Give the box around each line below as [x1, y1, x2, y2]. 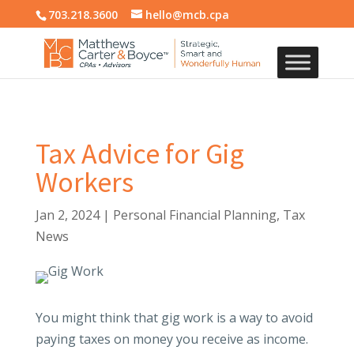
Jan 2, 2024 [35, 206, 100, 224]
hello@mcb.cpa [145, 6, 229, 22]
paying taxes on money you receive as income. [35, 330, 308, 348]
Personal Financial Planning [112, 206, 277, 224]
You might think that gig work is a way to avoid [35, 309, 313, 326]
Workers [35, 164, 134, 200]
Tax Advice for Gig [35, 136, 244, 171]
